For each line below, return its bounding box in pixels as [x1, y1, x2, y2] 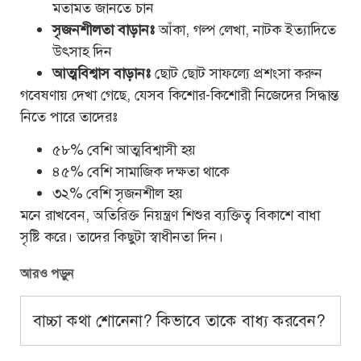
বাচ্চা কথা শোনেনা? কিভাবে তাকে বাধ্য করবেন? [33, 309, 325, 331]
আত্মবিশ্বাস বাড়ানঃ [52, 63, 151, 83]
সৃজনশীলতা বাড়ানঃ [52, 19, 155, 39]
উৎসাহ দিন [52, 41, 112, 61]
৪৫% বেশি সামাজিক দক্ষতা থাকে [52, 162, 229, 182]
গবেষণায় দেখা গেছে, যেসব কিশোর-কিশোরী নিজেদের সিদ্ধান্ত [20, 85, 338, 105]
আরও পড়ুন [20, 265, 74, 283]
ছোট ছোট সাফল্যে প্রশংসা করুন [151, 63, 322, 83]
